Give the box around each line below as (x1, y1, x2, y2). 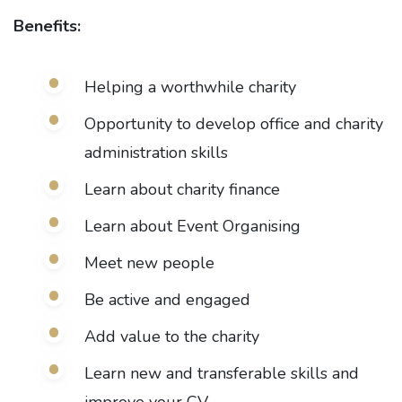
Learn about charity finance (83, 179, 280, 200)
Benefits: (13, 15, 81, 37)
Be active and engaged (83, 289, 250, 310)
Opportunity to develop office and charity (83, 113, 383, 135)
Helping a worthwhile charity (83, 76, 296, 98)
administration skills (83, 142, 228, 163)
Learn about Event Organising (83, 215, 301, 237)
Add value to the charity (83, 326, 259, 347)
